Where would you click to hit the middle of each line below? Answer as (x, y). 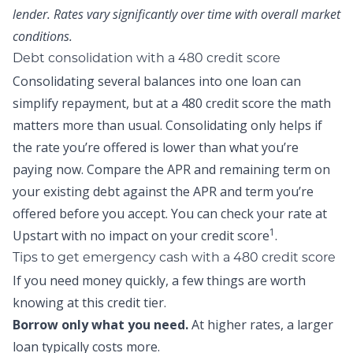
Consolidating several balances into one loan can (157, 81)
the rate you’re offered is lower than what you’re (156, 147)
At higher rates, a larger (261, 325)
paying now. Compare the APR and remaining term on (171, 169)
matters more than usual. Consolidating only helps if (167, 125)
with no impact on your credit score (164, 236)
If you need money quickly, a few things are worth (159, 281)
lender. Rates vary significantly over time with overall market (176, 14)
